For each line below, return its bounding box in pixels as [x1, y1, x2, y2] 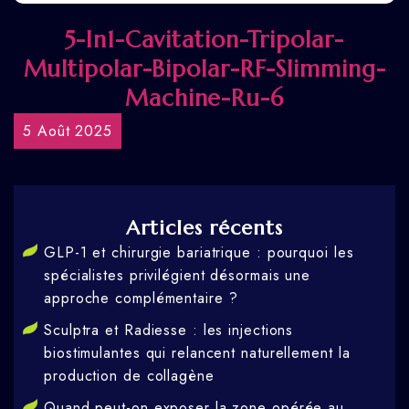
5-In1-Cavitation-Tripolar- [65, 26, 344, 54]
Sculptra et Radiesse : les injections [44, 320, 294, 341]
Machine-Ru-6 [125, 84, 284, 112]
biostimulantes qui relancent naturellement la [44, 342, 351, 364]
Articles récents [126, 215, 283, 241]
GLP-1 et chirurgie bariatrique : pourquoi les [44, 242, 354, 264]
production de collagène [44, 365, 215, 387]
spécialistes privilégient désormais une [44, 265, 311, 287]
